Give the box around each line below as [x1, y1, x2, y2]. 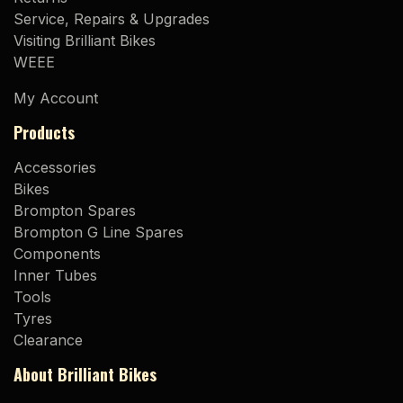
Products [13, 120, 75, 144]
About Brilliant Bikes [13, 362, 157, 386]
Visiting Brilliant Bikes [13, 31, 156, 49]
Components [13, 244, 101, 263]
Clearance [13, 330, 83, 349]
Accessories [13, 157, 96, 176]
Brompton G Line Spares [13, 222, 184, 241]
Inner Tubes [13, 265, 97, 284]
